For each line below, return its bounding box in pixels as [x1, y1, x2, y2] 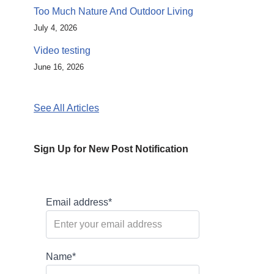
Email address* [46, 197, 112, 207]
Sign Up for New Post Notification [34, 144, 188, 154]
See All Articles [34, 103, 99, 113]
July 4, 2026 [34, 23, 77, 32]
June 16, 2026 [34, 62, 84, 72]
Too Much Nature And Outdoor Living [34, 6, 193, 17]
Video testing [34, 45, 91, 56]
